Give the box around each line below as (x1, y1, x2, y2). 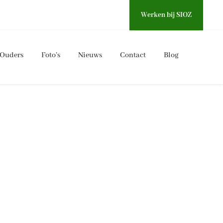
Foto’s (41, 51, 60, 60)
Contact (120, 51, 146, 60)
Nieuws (78, 51, 102, 60)
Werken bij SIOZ (141, 10, 192, 19)
